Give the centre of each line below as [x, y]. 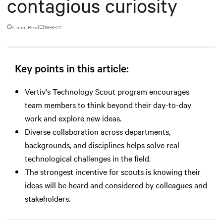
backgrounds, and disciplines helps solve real [102, 144]
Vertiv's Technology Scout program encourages [107, 91]
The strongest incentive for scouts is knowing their [113, 171]
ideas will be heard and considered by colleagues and [116, 185]
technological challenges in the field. [88, 158]
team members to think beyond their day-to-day [108, 104]
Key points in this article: [72, 68]
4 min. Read [26, 27]
